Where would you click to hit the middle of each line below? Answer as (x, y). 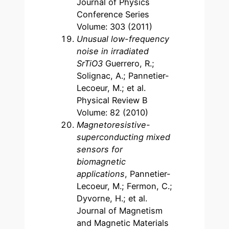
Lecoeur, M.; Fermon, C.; (125, 186)
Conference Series (113, 14)
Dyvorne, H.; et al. (112, 198)
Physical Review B (112, 100)
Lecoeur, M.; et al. (111, 88)
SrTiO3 (91, 63)
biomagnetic (101, 161)
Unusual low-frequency (123, 39)
